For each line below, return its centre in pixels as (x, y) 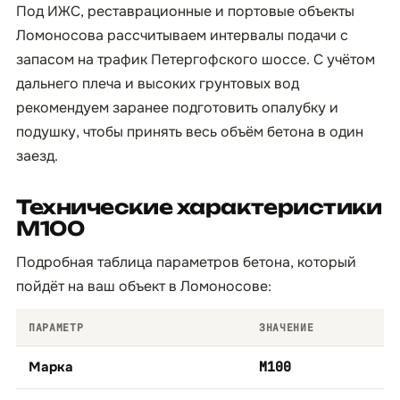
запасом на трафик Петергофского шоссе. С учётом (196, 59)
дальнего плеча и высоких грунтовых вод (158, 83)
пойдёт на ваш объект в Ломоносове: (144, 286)
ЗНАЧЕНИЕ (287, 327)
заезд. (37, 156)
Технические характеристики (199, 207)
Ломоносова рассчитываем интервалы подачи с (182, 35)
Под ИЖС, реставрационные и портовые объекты (185, 11)
